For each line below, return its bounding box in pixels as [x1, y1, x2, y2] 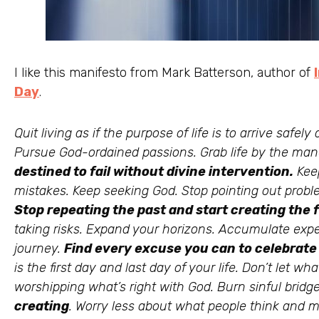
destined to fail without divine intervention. [14, 164, 293, 180]
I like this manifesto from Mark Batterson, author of [14, 64, 314, 80]
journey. [14, 241, 64, 257]
